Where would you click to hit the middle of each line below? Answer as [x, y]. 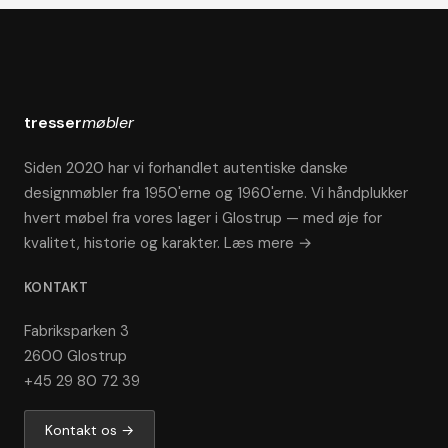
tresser [53, 122]
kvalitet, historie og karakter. [124, 243]
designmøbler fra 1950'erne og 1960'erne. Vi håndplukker [216, 193]
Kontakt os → [89, 430]
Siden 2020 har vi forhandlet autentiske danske [186, 168]
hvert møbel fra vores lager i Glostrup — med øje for [203, 218]
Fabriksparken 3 [76, 331]
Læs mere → [268, 243]
